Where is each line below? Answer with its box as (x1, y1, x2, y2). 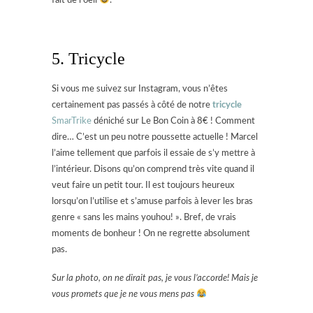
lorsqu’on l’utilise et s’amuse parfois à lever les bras (52, 196, 253, 206)
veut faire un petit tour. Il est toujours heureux (52, 180, 234, 190)
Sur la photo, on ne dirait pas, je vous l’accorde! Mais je (52, 273, 258, 283)
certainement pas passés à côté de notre (52, 100, 212, 110)
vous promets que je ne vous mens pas (52, 289, 196, 299)
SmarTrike (52, 116, 92, 126)
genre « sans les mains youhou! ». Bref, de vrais (52, 212, 236, 222)
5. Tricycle (52, 49, 125, 68)
